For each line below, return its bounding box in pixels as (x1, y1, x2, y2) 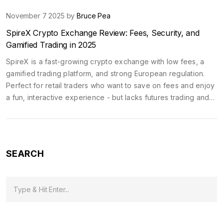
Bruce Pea (77, 11, 111, 20)
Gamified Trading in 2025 (6, 39, 96, 50)
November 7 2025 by (6, 11, 77, 20)
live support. (6, 105, 48, 113)
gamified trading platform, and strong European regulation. (6, 69, 205, 78)
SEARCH (6, 148, 44, 159)
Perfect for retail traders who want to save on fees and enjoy (6, 81, 215, 90)
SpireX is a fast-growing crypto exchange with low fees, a (6, 57, 205, 66)
